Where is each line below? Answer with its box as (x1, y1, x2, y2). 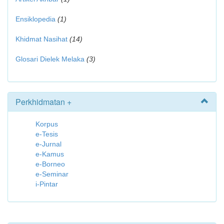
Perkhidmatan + (15, 96, 71, 107)
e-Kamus (35, 150, 64, 158)
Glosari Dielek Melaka (15, 55, 84, 63)
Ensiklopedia (15, 15, 55, 23)
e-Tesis (35, 130, 58, 138)
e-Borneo (35, 160, 65, 168)
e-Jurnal (35, 140, 61, 148)
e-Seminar (35, 170, 68, 178)
